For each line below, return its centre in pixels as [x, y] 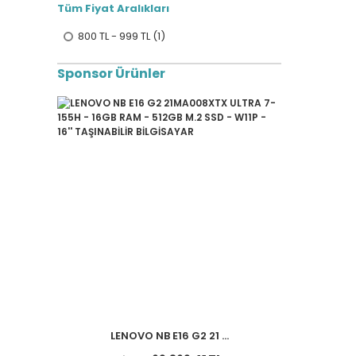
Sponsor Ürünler [111, 74]
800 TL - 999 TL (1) [122, 36]
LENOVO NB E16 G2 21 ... [169, 336]
